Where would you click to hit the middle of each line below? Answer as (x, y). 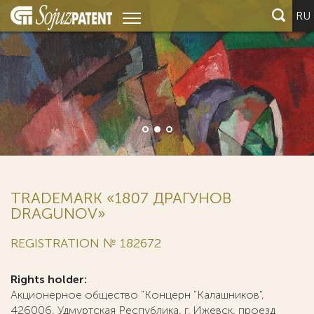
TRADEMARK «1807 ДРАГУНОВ (121, 198)
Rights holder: (49, 279)
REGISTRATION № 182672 (86, 243)
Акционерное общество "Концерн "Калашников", (137, 295)
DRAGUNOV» (58, 213)
